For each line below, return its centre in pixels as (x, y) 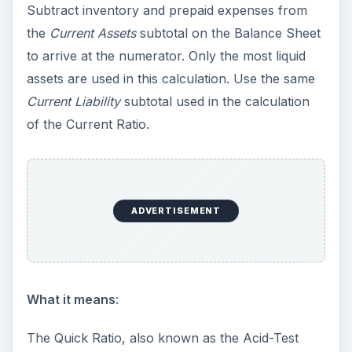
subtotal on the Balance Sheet (228, 33)
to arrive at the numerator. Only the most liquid (166, 55)
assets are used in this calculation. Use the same (170, 78)
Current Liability (73, 101)
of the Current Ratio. (88, 124)
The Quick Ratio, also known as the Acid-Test (162, 337)
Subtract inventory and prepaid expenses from (167, 10)
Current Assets (92, 33)
